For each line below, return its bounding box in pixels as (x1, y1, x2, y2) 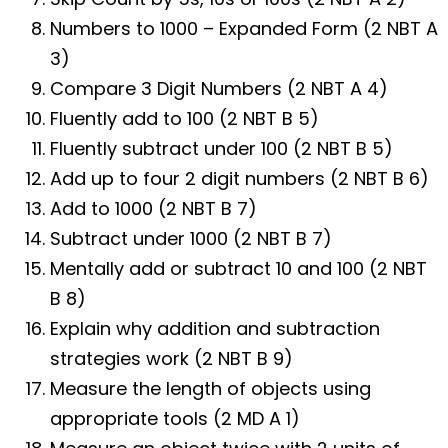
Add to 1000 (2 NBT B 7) (50, 195, 257, 221)
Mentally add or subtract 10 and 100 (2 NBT (50, 255, 427, 281)
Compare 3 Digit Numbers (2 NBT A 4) (50, 75, 388, 101)
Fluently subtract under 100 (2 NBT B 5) (50, 135, 393, 161)
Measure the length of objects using (50, 375, 371, 401)
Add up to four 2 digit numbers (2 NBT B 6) (50, 165, 429, 191)
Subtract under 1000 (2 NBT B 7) (50, 225, 332, 251)
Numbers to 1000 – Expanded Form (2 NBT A (50, 15, 438, 41)
